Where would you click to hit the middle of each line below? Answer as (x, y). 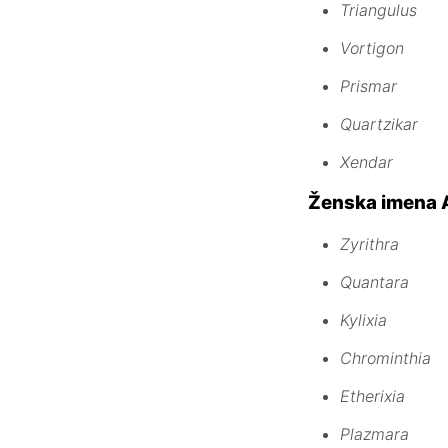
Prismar (368, 86)
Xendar (366, 162)
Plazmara (374, 433)
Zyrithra (369, 243)
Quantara (374, 281)
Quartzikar (379, 124)
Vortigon (372, 48)
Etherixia (372, 395)
